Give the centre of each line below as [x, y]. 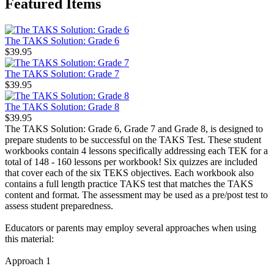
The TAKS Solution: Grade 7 [62, 73]
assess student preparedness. [59, 206]
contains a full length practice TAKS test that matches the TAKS [129, 183]
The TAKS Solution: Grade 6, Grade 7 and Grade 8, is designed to [134, 128]
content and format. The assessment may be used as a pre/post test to [136, 194]
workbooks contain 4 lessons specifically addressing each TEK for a [136, 150]
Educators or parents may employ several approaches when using [131, 228]
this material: [29, 239]
